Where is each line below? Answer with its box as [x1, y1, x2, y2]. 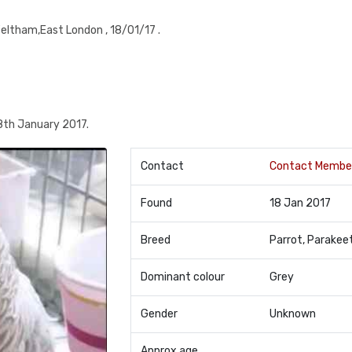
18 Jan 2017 [269, 196, 331, 210]
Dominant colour [140, 270, 225, 284]
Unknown [269, 307, 316, 321]
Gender [140, 307, 178, 321]
